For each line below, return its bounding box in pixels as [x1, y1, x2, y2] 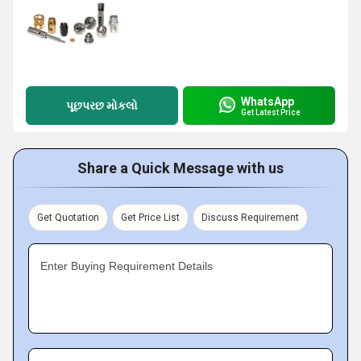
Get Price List [121, 212, 180, 223]
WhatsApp [241, 94, 294, 108]
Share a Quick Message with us [77, 160, 284, 176]
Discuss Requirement [201, 212, 299, 223]
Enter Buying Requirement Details [40, 259, 213, 272]
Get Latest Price [241, 107, 301, 117]
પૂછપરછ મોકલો [66, 98, 138, 112]
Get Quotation [37, 212, 99, 223]
